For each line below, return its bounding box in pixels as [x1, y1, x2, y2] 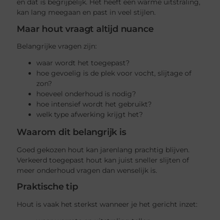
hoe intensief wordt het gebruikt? [36, 100, 152, 109]
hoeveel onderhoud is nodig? [36, 89, 137, 99]
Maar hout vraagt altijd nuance [17, 23, 154, 34]
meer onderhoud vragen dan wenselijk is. [17, 165, 158, 175]
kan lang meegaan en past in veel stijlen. [17, 7, 156, 17]
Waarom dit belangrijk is [17, 127, 126, 138]
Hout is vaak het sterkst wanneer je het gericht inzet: [17, 199, 198, 209]
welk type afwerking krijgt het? [36, 110, 143, 119]
